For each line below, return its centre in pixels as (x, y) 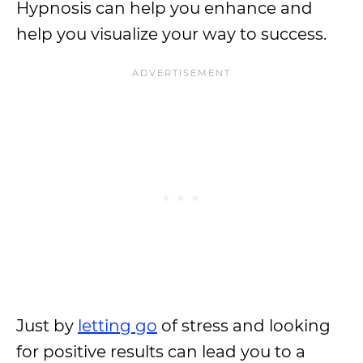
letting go (117, 326)
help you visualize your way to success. (171, 34)
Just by (47, 326)
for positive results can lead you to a (161, 352)
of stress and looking (244, 326)
